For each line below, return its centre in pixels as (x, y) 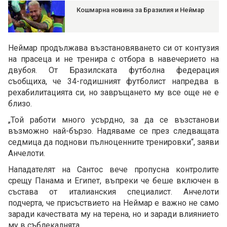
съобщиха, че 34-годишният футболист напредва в (113, 82)
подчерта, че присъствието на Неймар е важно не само (113, 203)
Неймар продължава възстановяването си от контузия (113, 48)
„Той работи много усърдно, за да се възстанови (113, 120)
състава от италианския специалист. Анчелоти (113, 192)
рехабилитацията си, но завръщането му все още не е (113, 93)
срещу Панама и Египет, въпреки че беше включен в (113, 181)
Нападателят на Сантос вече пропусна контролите (113, 170)
